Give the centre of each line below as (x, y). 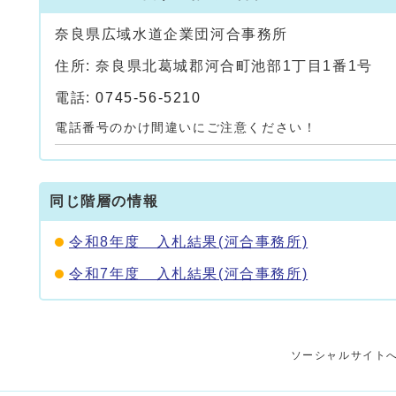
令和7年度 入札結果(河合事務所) (189, 274)
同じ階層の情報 (104, 201)
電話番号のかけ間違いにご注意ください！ (186, 128)
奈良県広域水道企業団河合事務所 (171, 34)
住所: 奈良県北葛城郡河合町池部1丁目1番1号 (214, 66)
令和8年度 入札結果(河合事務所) (189, 242)
